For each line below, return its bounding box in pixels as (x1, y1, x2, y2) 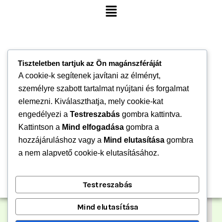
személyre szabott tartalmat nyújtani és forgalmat (18, 84, 189, 93)
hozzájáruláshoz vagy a (18, 136, 104, 145)
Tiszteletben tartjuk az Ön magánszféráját (18, 59, 162, 68)
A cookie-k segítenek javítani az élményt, (18, 71, 161, 80)
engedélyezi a (18, 110, 70, 119)
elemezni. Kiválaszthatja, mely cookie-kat (18, 97, 163, 106)
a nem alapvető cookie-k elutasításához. (18, 149, 159, 158)
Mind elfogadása (62, 123, 124, 132)
